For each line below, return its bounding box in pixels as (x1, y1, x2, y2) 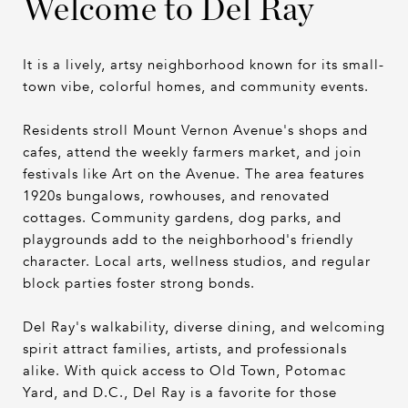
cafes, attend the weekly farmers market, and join (23, 142, 362, 161)
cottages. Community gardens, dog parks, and (23, 208, 342, 227)
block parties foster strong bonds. (23, 273, 255, 292)
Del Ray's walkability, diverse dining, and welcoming (23, 317, 385, 336)
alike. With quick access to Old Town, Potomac (23, 361, 346, 380)
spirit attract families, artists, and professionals (23, 339, 347, 358)
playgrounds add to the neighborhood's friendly (23, 229, 353, 249)
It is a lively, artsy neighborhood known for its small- (23, 55, 384, 74)
